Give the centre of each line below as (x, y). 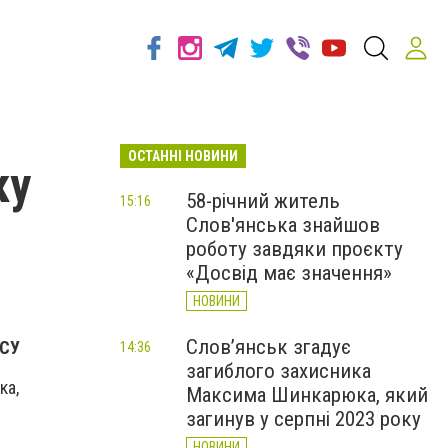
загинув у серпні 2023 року (303, 419)
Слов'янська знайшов (283, 225)
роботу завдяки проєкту (294, 249)
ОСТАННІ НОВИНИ (183, 156)
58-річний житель (263, 201)
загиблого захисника (278, 371)
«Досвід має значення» (289, 273)
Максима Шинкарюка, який (307, 395)
